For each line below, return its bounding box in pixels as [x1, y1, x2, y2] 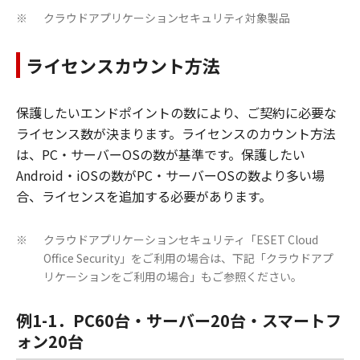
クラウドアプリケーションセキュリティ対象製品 [43, 10, 290, 27]
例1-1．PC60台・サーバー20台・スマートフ [16, 309, 342, 333]
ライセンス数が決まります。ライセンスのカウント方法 [16, 124, 336, 144]
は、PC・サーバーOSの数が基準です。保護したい [16, 145, 305, 165]
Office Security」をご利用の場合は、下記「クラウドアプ [43, 250, 333, 267]
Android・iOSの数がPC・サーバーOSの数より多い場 [16, 166, 325, 186]
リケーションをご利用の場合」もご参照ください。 [43, 268, 302, 285]
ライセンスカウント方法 [26, 52, 220, 79]
